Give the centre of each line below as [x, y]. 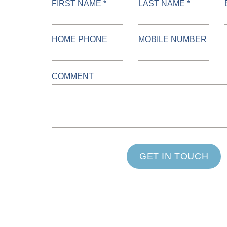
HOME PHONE [80, 39]
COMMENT [73, 76]
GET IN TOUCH [174, 156]
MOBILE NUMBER [172, 39]
